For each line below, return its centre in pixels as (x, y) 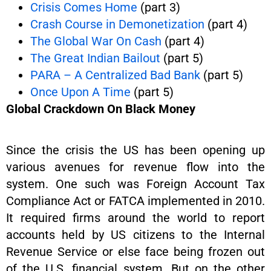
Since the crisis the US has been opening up (135, 150)
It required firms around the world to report (135, 218)
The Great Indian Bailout (95, 58)
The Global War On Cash (96, 41)
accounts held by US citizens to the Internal (135, 235)
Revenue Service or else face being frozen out (135, 252)
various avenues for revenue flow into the (135, 167)
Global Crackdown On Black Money (101, 109)
